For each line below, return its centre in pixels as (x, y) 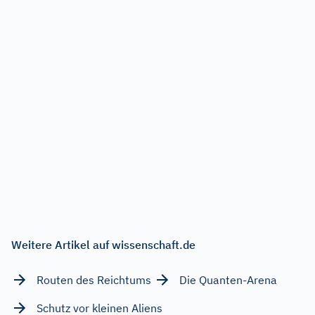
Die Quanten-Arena (228, 279)
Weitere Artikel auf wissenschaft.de (103, 244)
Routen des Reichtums (94, 279)
